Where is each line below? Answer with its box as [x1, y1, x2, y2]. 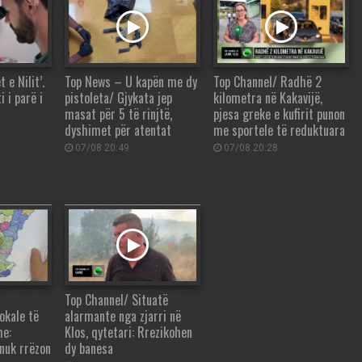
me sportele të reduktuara [213, 120, 345, 140]
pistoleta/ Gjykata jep [65, 87, 172, 107]
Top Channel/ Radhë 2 [213, 71, 322, 91]
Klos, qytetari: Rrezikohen [65, 322, 192, 342]
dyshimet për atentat [65, 120, 171, 140]
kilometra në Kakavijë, [213, 87, 322, 107]
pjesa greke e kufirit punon [213, 103, 345, 124]
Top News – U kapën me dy [65, 71, 197, 91]
